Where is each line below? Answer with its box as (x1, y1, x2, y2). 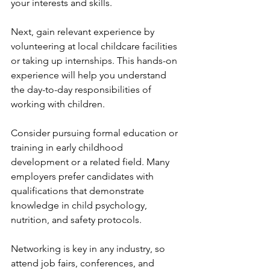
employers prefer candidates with (11, 171, 156, 182)
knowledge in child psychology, (11, 199, 149, 211)
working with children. (11, 98, 105, 110)
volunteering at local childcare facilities (11, 40, 180, 52)
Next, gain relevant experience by (11, 26, 157, 37)
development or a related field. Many (11, 156, 172, 168)
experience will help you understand (11, 69, 169, 81)
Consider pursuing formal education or (11, 127, 180, 139)
